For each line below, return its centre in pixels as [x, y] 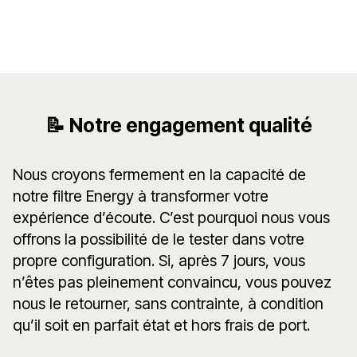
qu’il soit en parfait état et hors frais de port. [161, 326]
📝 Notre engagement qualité [178, 126]
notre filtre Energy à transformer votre [141, 196]
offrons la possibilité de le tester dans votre [159, 239]
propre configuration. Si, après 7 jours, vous [159, 261]
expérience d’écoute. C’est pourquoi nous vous [171, 218]
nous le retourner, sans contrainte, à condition [168, 304]
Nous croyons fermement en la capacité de [159, 175]
